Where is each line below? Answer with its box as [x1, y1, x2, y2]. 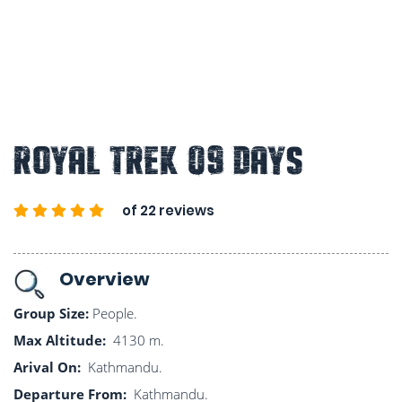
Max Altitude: [13, 331, 109, 350]
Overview [59, 267, 150, 293]
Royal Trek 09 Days [13, 144, 303, 178]
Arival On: [13, 358, 81, 377]
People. [89, 304, 137, 323]
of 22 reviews [122, 201, 214, 221]
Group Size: [13, 304, 89, 323]
